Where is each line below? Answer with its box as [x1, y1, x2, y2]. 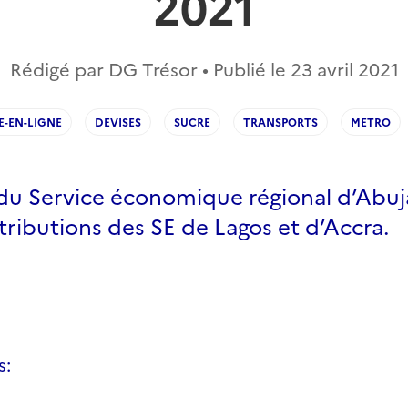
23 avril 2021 [290, 56, 399, 81]
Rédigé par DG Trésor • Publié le [9, 56, 291, 81]
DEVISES [95, 114, 141, 129]
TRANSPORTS [243, 114, 318, 129]
